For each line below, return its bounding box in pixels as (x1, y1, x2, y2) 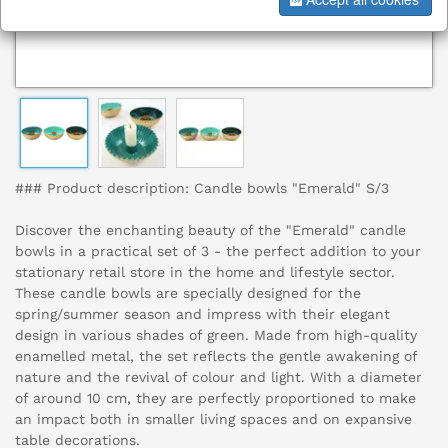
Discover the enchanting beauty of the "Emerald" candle (15, 222, 406, 239)
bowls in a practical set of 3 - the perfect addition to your (15, 243, 421, 260)
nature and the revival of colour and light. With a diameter (15, 369, 422, 386)
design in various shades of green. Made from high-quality (15, 327, 417, 344)
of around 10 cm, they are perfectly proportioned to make (15, 390, 416, 407)
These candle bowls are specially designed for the (15, 285, 361, 302)
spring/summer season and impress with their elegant (15, 306, 390, 323)
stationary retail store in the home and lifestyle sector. (15, 264, 395, 281)
